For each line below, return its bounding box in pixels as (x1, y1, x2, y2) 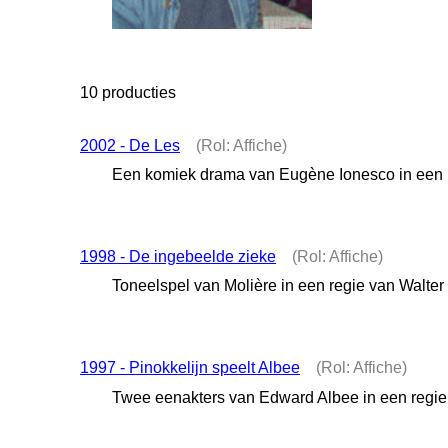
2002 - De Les (80, 137, 180, 154)
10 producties (80, 84, 176, 101)
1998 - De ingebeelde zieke (80, 248, 276, 266)
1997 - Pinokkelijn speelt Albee (80, 359, 300, 377)
